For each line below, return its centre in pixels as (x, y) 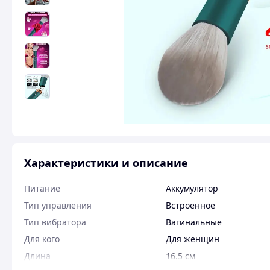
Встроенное (190, 205)
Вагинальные (194, 222)
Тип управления (58, 205)
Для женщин (193, 239)
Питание (42, 188)
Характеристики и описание (106, 163)
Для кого (42, 239)
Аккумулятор (192, 188)
